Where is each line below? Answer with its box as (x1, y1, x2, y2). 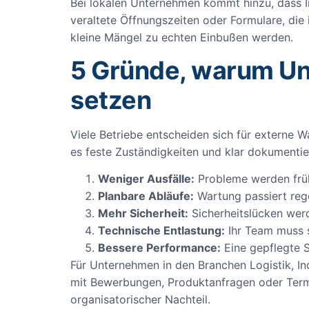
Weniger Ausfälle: (98, 172, 195, 186)
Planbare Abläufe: (98, 189, 194, 203)
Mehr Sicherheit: (98, 206, 188, 221)
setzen (70, 84, 151, 115)
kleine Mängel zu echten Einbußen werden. (70, 30, 293, 44)
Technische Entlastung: (98, 223, 225, 238)
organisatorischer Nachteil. (70, 292, 210, 307)
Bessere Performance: (98, 241, 221, 255)
